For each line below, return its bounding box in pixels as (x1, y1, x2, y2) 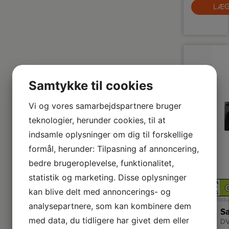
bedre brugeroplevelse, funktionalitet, (29, 158, 174, 168)
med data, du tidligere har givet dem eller (29, 215, 189, 225)
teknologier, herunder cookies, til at (29, 115, 166, 125)
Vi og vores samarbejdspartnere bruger (29, 101, 181, 111)
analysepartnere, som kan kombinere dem (29, 201, 191, 211)
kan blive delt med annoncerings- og (29, 187, 171, 197)
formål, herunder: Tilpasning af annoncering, (29, 144, 199, 154)
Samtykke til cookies (29, 78, 153, 93)
